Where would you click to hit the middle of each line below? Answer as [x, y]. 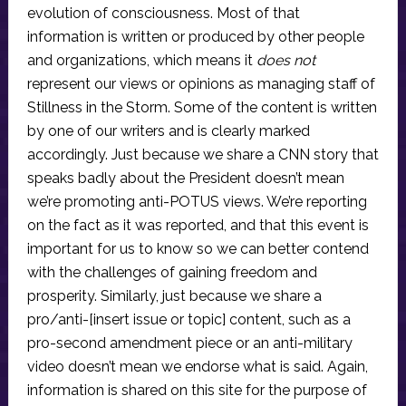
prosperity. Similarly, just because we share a [174, 296]
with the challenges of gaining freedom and [172, 273]
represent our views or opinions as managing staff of [201, 84]
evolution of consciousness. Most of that [163, 14]
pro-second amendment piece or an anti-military [189, 343]
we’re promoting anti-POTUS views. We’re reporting [197, 202]
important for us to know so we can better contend [198, 249]
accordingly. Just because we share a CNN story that [203, 155]
